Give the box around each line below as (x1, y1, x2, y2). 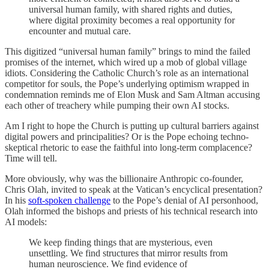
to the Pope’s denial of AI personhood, (110, 195, 258, 205)
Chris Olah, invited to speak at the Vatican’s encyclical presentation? (5, 184, 262, 195)
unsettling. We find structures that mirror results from (29, 247, 228, 258)
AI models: (5, 216, 47, 227)
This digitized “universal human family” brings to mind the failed (5, 46, 250, 56)
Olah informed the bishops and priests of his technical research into (5, 205, 258, 216)
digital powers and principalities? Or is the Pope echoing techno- (5, 131, 249, 142)
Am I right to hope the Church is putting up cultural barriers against (5, 120, 259, 131)
